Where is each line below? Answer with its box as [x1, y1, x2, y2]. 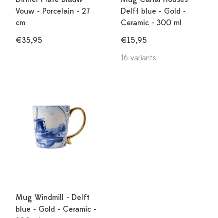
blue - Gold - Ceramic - [16, 204, 96, 214]
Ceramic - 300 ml [121, 18, 182, 28]
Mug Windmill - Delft [16, 193, 90, 202]
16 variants [121, 53, 156, 63]
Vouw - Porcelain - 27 [16, 6, 90, 16]
